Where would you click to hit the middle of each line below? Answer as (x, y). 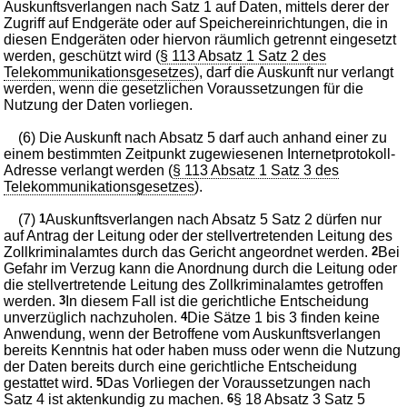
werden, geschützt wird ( (82, 55)
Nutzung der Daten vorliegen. (99, 104)
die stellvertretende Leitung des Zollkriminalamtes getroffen (194, 284)
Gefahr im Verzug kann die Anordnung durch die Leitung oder (201, 268)
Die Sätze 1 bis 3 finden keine (284, 317)
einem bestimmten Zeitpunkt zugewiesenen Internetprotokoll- (200, 154)
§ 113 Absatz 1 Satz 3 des (256, 170)
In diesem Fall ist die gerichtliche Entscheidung (218, 301)
